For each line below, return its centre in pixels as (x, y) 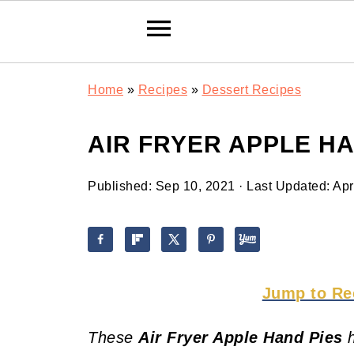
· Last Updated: (284, 186)
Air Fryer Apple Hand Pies (241, 337)
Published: (122, 186)
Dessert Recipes (251, 90)
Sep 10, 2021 (195, 186)
